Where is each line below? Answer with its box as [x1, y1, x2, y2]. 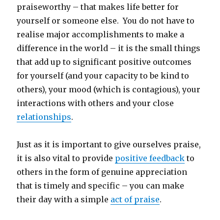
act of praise [110, 194, 160, 204]
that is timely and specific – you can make [17, 180, 185, 191]
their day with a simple [17, 194, 111, 204]
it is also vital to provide [17, 153, 115, 163]
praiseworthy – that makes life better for [17, 1, 179, 12]
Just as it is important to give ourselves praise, [17, 139, 201, 149]
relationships [17, 111, 72, 122]
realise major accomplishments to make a [17, 29, 185, 39]
